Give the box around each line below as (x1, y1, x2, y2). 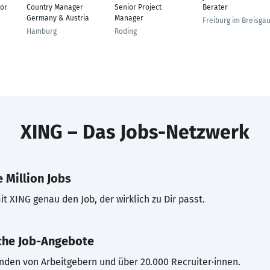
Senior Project (115, 3, 162, 11)
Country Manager (27, 3, 83, 11)
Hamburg (27, 27, 57, 36)
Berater (202, 3, 228, 11)
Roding (115, 27, 137, 36)
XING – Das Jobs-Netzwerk (20, 121, 250, 143)
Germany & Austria (27, 14, 89, 22)
